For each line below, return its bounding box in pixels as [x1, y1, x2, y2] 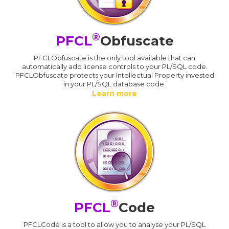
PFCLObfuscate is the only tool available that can [34, 53, 195, 62]
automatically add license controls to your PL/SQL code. [21, 62, 208, 71]
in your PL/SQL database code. [63, 79, 166, 88]
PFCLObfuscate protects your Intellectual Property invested [15, 71, 214, 79]
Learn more [92, 88, 137, 98]
